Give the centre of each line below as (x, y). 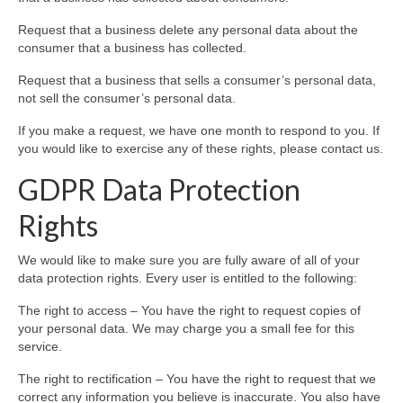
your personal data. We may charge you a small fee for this (186, 329)
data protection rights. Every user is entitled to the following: (188, 278)
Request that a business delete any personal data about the (188, 30)
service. (40, 347)
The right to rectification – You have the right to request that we (197, 379)
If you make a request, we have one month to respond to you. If (199, 131)
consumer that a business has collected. (132, 48)
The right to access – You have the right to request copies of (189, 311)
